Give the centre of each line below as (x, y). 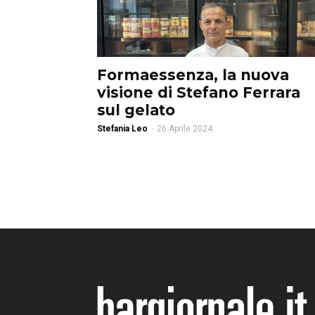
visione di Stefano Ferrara (199, 92)
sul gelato (136, 110)
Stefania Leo (122, 129)
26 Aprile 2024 (185, 129)
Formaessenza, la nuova (193, 75)
